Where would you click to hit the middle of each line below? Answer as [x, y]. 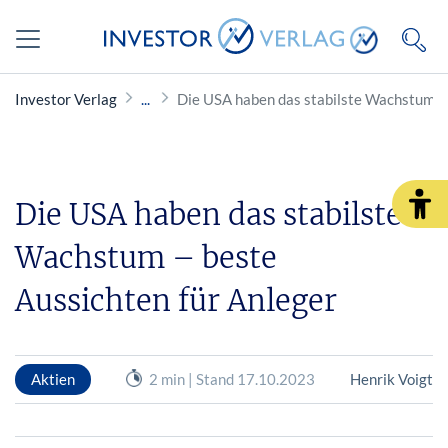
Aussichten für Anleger [176, 300]
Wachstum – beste [146, 257]
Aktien [53, 378]
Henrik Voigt [391, 378]
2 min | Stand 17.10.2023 [231, 378]
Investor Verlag [66, 99]
